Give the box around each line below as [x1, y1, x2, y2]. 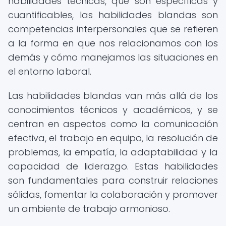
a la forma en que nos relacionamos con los [8, 37, 218, 49]
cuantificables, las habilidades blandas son [8, 9, 218, 21]
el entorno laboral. [8, 65, 91, 78]
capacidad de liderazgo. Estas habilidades [8, 160, 218, 173]
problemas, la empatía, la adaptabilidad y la [8, 146, 218, 158]
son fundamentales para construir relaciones [8, 174, 218, 187]
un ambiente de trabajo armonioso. [8, 202, 170, 215]
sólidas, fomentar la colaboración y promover [8, 188, 218, 201]
